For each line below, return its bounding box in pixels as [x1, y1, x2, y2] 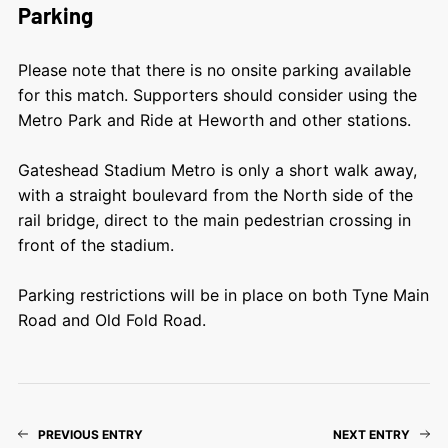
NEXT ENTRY [333, 426, 411, 442]
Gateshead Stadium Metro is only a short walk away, [17, 159, 417, 180]
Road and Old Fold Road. [17, 309, 206, 330]
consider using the [277, 84, 417, 105]
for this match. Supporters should [17, 84, 278, 105]
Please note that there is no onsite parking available [17, 59, 411, 80]
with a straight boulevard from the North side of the [17, 184, 413, 205]
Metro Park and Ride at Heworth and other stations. [17, 109, 411, 130]
